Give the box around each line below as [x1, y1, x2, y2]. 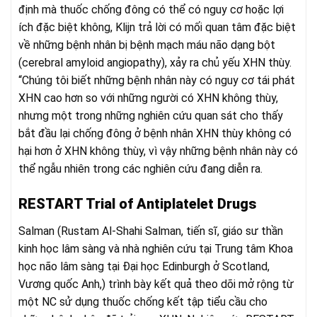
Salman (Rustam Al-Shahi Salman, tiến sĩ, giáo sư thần [18, 224, 283, 238]
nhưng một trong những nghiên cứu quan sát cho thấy [18, 109, 283, 123]
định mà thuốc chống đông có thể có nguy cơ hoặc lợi [18, 3, 284, 17]
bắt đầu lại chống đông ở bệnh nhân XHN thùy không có [18, 127, 292, 141]
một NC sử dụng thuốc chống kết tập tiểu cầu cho [18, 294, 267, 309]
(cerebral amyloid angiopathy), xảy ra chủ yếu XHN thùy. [18, 56, 292, 70]
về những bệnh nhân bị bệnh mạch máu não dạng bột [18, 38, 275, 52]
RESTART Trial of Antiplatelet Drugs [18, 195, 256, 212]
